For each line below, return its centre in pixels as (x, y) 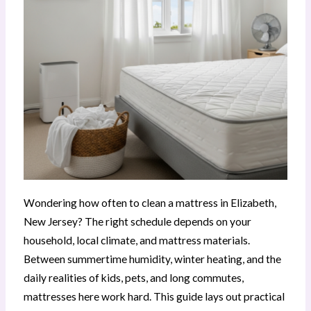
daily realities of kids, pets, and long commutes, (133, 277)
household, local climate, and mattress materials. (136, 240)
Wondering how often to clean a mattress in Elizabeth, (150, 202)
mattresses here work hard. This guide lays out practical (154, 296)
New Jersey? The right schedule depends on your (137, 221)
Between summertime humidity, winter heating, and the (152, 259)
